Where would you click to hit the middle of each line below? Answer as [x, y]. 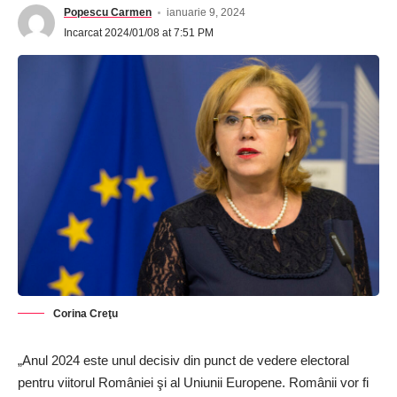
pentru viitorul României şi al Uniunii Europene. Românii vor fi [193, 382]
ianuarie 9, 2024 [206, 12]
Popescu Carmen [108, 12]
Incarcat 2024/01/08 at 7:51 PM [139, 33]
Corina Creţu [86, 313]
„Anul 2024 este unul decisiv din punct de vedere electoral [183, 360]
